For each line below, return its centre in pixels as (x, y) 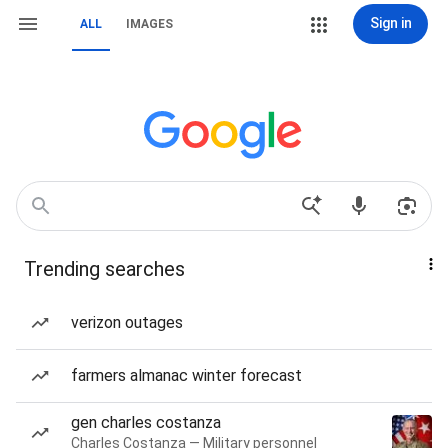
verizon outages (127, 322)
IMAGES (149, 24)
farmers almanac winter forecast (186, 375)
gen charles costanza (146, 422)
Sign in (390, 23)
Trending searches (104, 269)
